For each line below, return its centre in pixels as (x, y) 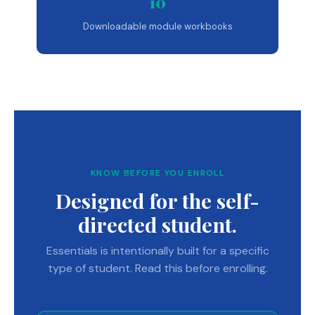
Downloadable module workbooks (157, 27)
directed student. (157, 225)
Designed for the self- (157, 201)
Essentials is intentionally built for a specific (157, 251)
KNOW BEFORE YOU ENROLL (157, 173)
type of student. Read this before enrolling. (157, 269)
